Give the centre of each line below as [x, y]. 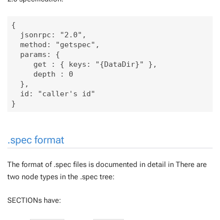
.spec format [36, 140]
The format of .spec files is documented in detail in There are [107, 165]
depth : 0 [42, 74]
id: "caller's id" [53, 94]
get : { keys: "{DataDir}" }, [84, 64]
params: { [35, 54]
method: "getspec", [57, 44]
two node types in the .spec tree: [61, 177]
